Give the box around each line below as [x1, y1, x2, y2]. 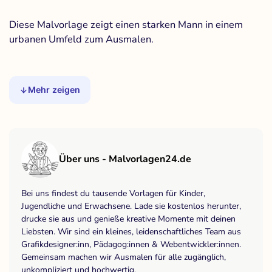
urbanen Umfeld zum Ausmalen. [9, 32, 154, 47]
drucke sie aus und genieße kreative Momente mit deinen [21, 213, 236, 225]
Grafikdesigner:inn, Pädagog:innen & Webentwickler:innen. [21, 239, 241, 251]
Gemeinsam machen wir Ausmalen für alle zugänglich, [21, 251, 226, 263]
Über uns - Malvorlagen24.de [59, 152, 191, 166]
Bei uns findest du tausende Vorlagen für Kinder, [21, 188, 205, 200]
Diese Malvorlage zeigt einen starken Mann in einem [9, 18, 243, 32]
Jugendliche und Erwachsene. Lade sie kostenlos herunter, [21, 200, 241, 212]
